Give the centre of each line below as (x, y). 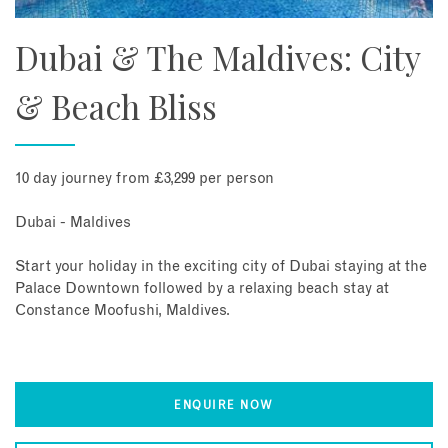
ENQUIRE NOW (224, 406)
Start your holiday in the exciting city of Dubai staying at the (221, 267)
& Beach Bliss (116, 105)
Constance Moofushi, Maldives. (122, 311)
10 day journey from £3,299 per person (144, 179)
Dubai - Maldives (73, 223)
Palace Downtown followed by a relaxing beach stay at (202, 289)
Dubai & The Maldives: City (217, 56)
